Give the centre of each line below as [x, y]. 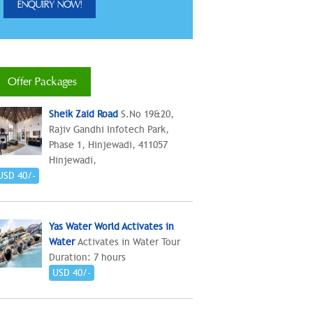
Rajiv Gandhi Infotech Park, [109, 129]
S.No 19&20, [147, 114]
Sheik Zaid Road [83, 114]
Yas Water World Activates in [111, 226]
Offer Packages [42, 81]
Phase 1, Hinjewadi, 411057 [108, 145]
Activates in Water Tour [129, 242]
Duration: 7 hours [87, 257]
